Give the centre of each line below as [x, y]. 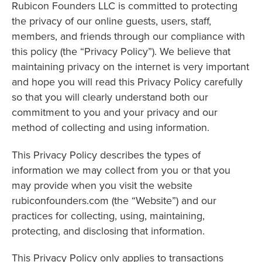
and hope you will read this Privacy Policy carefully [127, 81]
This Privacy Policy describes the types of [106, 154]
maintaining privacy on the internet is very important [130, 66]
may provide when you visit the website [102, 185]
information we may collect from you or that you [121, 170]
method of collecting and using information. [111, 127]
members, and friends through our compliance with [128, 36]
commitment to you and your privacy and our [115, 112]
